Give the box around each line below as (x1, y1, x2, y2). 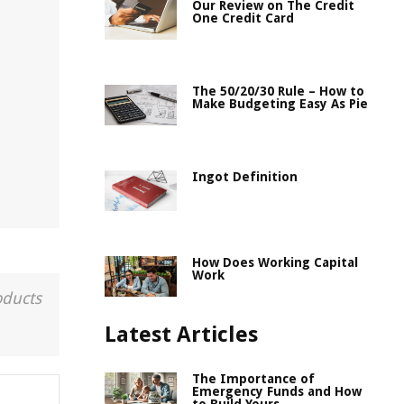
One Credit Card (192, 11, 294, 25)
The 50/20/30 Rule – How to (192, 84, 364, 98)
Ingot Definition (192, 170, 298, 184)
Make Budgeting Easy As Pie (192, 96, 368, 111)
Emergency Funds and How (192, 384, 362, 399)
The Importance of (192, 372, 315, 386)
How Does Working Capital (192, 255, 358, 270)
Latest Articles (105, 322, 258, 347)
